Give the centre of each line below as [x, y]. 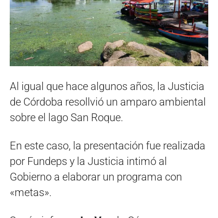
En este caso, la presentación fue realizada [108, 145]
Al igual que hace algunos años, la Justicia [107, 86]
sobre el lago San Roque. [66, 117]
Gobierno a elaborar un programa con [96, 177]
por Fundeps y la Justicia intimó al [88, 161]
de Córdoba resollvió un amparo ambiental [108, 102]
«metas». [31, 192]
